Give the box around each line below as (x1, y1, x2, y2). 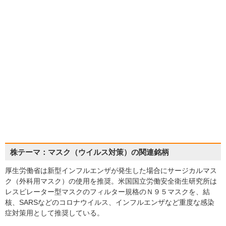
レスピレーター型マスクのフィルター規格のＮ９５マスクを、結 (5, 187, 210, 196)
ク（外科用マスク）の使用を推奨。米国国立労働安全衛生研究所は (5, 177, 217, 185)
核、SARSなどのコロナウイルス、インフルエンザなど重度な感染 (5, 198, 214, 206)
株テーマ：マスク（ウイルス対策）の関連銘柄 (10, 147, 169, 156)
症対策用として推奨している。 (5, 208, 104, 217)
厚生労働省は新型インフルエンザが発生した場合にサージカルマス (5, 166, 217, 175)
